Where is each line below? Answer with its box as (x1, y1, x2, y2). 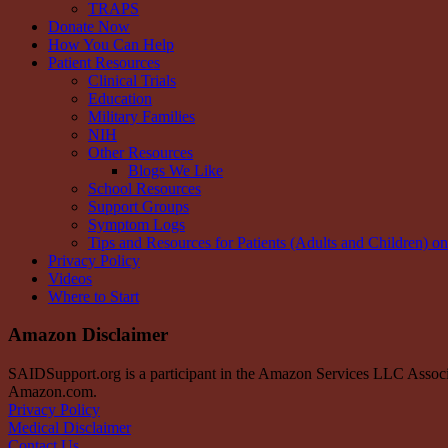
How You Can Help (48, 35, 174, 53)
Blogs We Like (128, 161, 223, 179)
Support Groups (88, 197, 189, 215)
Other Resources (88, 143, 193, 161)
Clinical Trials (88, 71, 176, 89)
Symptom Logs (88, 215, 185, 233)
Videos (48, 269, 92, 287)
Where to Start (48, 287, 139, 305)
